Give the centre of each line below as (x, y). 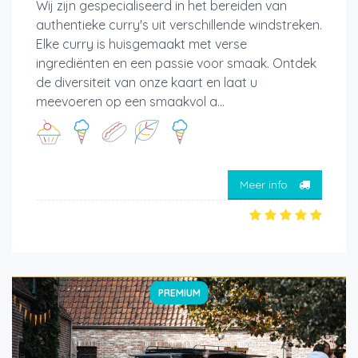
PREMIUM (179, 293)
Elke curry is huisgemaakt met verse (141, 44)
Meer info (265, 184)
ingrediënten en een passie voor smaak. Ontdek (176, 64)
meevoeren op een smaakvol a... (130, 102)
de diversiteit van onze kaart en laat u (147, 83)
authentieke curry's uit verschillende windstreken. (179, 25)
